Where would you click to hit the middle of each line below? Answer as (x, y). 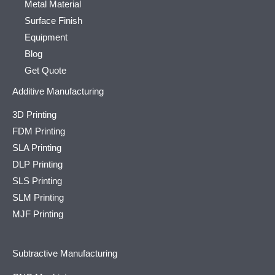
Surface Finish (53, 21)
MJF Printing (38, 215)
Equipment (46, 37)
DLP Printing (37, 165)
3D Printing (34, 115)
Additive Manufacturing (58, 91)
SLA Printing (37, 148)
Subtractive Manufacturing (65, 254)
